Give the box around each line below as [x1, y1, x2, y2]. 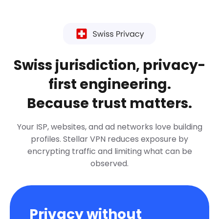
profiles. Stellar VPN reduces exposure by [31, 133, 188, 145]
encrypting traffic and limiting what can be [27, 146, 192, 157]
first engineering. [48, 75, 171, 94]
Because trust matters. [27, 94, 192, 113]
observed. [90, 158, 129, 170]
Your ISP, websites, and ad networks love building [17, 121, 202, 133]
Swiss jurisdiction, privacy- [14, 56, 205, 75]
